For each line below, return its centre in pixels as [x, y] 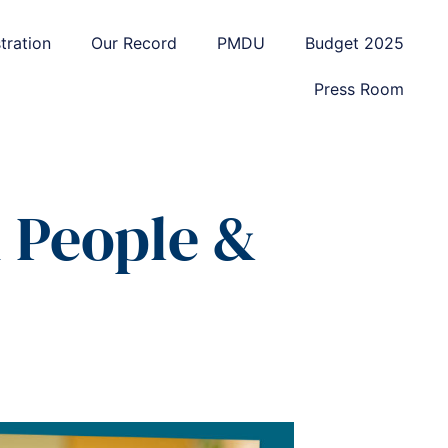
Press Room [358, 89]
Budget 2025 [354, 43]
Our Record [133, 43]
